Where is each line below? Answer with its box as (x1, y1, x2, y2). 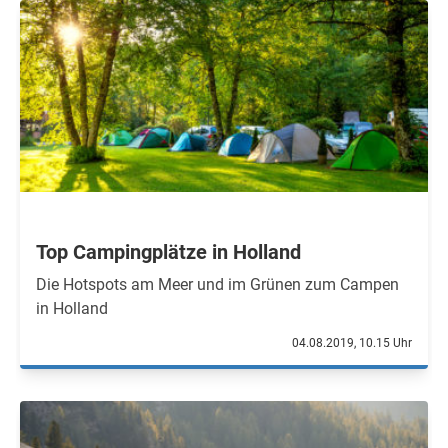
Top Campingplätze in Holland (36, 240, 301, 264)
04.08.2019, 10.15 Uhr (292, 336, 412, 350)
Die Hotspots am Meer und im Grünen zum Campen (36, 275, 399, 294)
